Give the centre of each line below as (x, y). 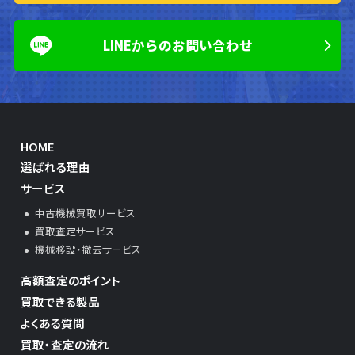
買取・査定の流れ (65, 344)
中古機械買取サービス (85, 213)
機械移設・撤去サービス (88, 250)
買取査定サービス (74, 231)
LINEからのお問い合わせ (177, 46)
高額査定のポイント (71, 281)
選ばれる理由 (56, 167)
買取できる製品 (61, 301)
